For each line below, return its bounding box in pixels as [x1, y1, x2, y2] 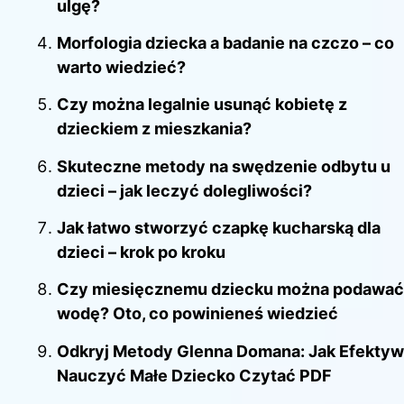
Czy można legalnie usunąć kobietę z [57, 95, 347, 115]
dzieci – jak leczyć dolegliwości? [57, 180, 312, 200]
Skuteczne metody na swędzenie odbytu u [57, 156, 390, 176]
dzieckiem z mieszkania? [57, 119, 252, 139]
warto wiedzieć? [57, 57, 186, 77]
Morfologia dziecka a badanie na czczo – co [57, 32, 394, 52]
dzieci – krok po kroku [57, 243, 225, 262]
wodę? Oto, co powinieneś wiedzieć [57, 304, 338, 324]
